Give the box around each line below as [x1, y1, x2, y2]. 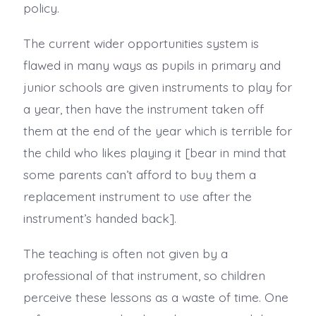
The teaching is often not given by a [23, 245, 228, 261]
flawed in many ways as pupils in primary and [23, 56, 281, 73]
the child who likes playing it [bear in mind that [23, 144, 286, 160]
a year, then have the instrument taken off [23, 100, 264, 116]
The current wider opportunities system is [23, 35, 259, 51]
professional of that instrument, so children [23, 267, 265, 283]
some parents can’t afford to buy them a [23, 166, 256, 182]
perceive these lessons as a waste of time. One [23, 288, 288, 305]
